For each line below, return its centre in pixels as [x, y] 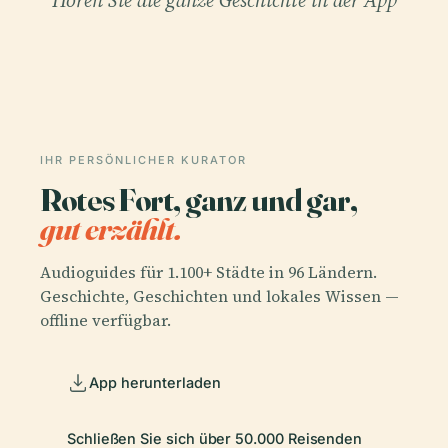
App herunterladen [155, 382]
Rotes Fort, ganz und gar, [199, 199]
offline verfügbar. [105, 320]
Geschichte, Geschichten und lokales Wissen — [219, 296]
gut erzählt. [111, 228]
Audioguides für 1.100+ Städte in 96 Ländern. [208, 272]
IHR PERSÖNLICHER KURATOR [143, 159]
